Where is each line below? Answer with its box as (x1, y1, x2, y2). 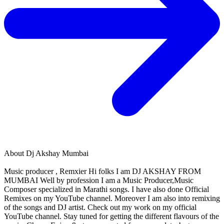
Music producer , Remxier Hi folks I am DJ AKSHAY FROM (4, 167, 201, 176)
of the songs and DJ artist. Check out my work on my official (4, 203, 196, 212)
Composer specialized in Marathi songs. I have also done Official (4, 185, 209, 194)
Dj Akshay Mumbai (26, 149, 88, 158)
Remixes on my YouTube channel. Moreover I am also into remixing (4, 194, 220, 203)
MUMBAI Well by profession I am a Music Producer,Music (4, 176, 193, 185)
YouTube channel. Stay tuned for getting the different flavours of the (4, 212, 219, 221)
